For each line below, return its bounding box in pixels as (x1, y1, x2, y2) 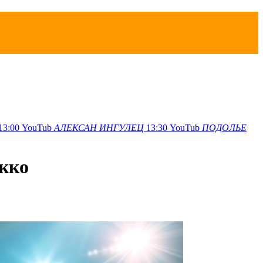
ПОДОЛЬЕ (202, 122, 247, 133)
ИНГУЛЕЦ (99, 122, 144, 133)
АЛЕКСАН (54, 122, 97, 133)
